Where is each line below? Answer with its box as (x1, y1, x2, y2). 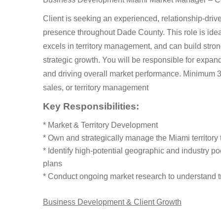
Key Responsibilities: (43, 101, 139, 111)
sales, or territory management (43, 83, 148, 92)
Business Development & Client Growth (43, 198, 182, 206)
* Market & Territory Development (43, 121, 158, 129)
